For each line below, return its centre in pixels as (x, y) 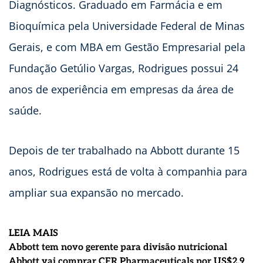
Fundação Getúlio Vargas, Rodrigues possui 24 (124, 68)
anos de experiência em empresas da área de (121, 89)
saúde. (25, 110)
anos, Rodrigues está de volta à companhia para (128, 171)
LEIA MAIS (33, 233)
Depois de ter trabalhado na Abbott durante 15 (124, 150)
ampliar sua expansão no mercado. (98, 192)
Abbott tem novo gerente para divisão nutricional (118, 247)
